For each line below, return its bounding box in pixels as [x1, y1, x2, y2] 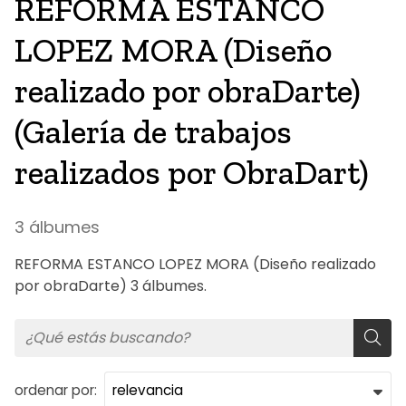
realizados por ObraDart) [14, 151, 369, 192]
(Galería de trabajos [14, 111, 292, 151]
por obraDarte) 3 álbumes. [14, 275, 207, 297]
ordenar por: [14, 381, 97, 401]
